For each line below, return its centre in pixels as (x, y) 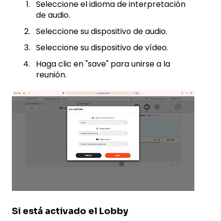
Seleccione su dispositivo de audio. (102, 31)
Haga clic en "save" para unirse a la (103, 64)
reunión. (51, 75)
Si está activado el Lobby (70, 211)
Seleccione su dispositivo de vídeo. (102, 48)
